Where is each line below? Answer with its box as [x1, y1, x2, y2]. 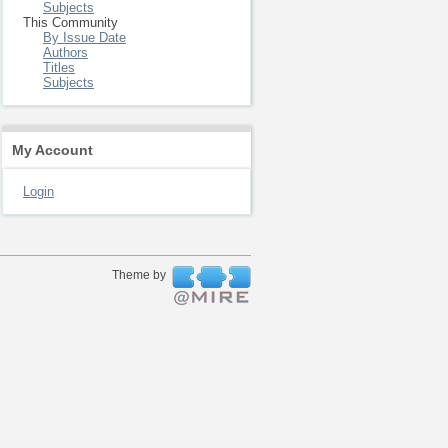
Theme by [112, 268, 169, 282]
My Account [12, 142, 93, 158]
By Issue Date [43, 30, 126, 45]
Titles [43, 60, 75, 75]
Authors [43, 45, 88, 60]
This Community [23, 15, 118, 30]
